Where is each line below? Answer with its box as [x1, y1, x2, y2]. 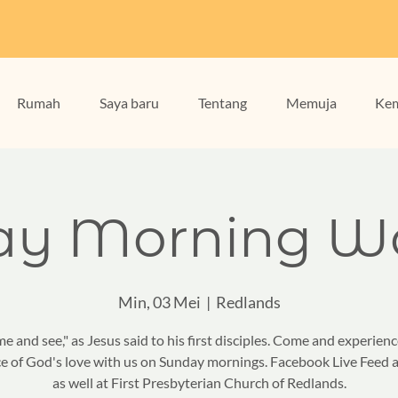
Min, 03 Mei [117, 292, 201, 312]
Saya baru [99, 94, 159, 111]
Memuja [285, 94, 337, 111]
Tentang [197, 94, 247, 111]
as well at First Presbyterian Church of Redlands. [52, 374, 346, 391]
